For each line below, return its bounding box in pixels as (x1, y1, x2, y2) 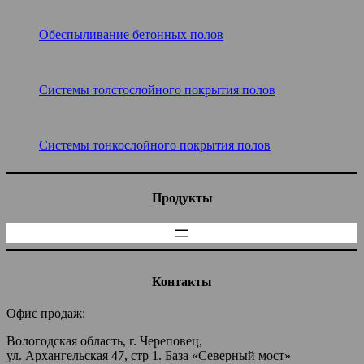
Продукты (151, 191, 213, 206)
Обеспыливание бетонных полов (39, 28, 223, 42)
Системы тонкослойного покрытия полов (39, 138, 271, 153)
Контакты (152, 274, 212, 288)
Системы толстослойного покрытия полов (39, 83, 275, 97)
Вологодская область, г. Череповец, (6, 334, 202, 349)
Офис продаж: (6, 306, 85, 321)
